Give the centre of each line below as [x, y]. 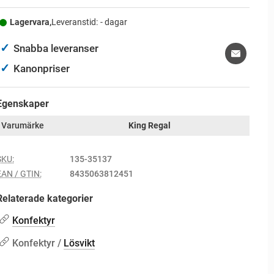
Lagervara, [31, 22]
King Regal [149, 126]
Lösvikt [79, 243]
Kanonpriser [41, 68]
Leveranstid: [75, 22]
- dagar [114, 22]
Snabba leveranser [56, 48]
